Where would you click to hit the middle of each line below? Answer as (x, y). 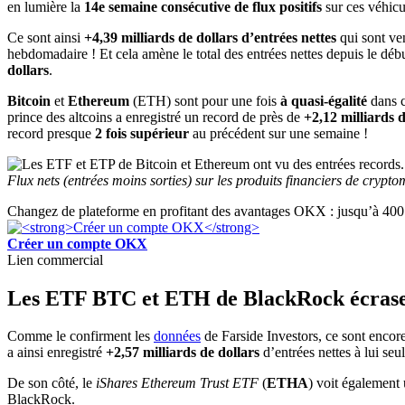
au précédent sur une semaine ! (278, 133)
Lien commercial (55, 259)
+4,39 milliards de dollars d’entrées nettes (210, 37)
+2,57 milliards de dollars (183, 353)
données (177, 336)
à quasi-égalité (324, 100)
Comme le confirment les (80, 336)
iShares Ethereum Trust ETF (177, 383)
